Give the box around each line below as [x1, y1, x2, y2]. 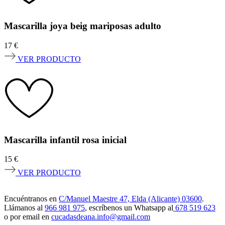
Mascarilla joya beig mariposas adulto [4, 21, 161, 32]
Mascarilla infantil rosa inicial [4, 134, 127, 145]
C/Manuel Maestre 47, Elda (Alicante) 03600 [59, 194, 202, 203]
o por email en [4, 212, 51, 221]
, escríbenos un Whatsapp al [85, 203, 173, 212]
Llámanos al [4, 203, 45, 212]
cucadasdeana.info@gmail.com [51, 212, 150, 221]
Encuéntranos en [4, 194, 59, 203]
